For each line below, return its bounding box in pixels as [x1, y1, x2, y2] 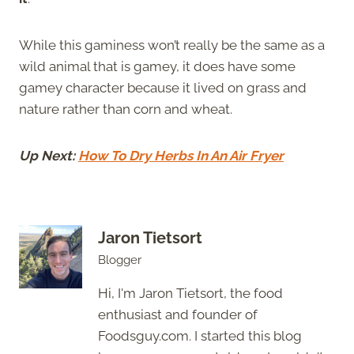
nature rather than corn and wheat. [19, 100, 235, 117]
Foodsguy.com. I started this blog [98, 328, 302, 345]
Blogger [98, 253, 141, 268]
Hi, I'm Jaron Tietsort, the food [98, 285, 283, 302]
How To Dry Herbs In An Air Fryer [78, 147, 284, 164]
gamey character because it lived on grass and [19, 79, 307, 96]
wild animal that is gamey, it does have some [19, 58, 296, 74]
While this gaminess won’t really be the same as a [19, 36, 325, 53]
